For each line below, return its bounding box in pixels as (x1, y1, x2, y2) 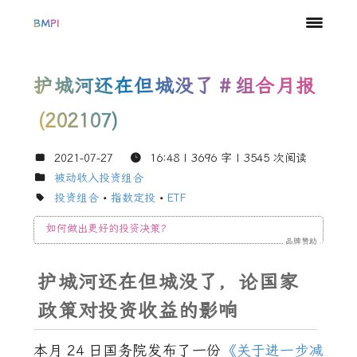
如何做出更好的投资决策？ (46, 222, 171, 234)
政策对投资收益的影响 (37, 300, 239, 322)
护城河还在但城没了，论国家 (37, 271, 300, 293)
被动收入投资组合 (54, 171, 144, 185)
